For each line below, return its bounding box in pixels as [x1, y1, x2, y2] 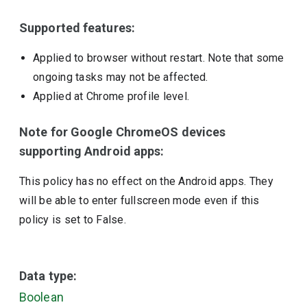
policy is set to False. [19, 213, 126, 226]
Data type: [19, 269, 77, 283]
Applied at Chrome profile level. [33, 90, 190, 103]
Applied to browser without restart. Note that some [33, 51, 284, 64]
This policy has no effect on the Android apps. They [19, 175, 273, 188]
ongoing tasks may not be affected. [33, 71, 208, 84]
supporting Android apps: [19, 144, 164, 158]
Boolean [19, 290, 64, 304]
